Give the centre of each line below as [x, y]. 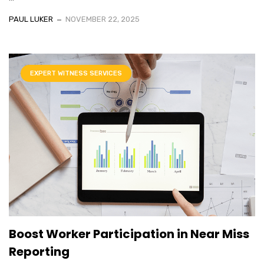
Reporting [39, 252]
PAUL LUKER [31, 19]
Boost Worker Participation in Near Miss [129, 234]
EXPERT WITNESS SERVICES [76, 74]
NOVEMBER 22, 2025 [103, 19]
